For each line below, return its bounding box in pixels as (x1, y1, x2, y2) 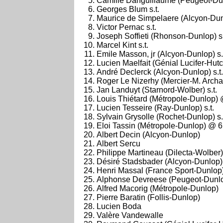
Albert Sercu (97, 139, 140, 148)
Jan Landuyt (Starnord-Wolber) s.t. (97, 86, 217, 94)
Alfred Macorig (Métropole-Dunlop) (97, 184, 219, 193)
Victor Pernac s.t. (97, 23, 156, 31)
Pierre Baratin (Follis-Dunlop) (97, 193, 200, 202)
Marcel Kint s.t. (97, 41, 148, 49)
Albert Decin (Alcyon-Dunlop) (97, 130, 200, 139)
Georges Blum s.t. (97, 5, 159, 13)
